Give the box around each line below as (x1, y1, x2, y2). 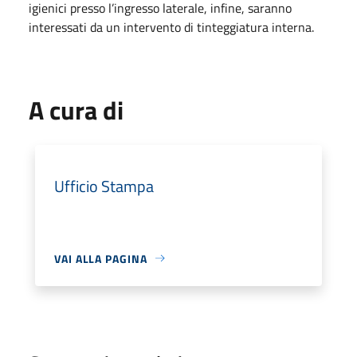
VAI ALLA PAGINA (54, 249, 147, 267)
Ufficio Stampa (54, 173, 154, 198)
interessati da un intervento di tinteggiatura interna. (29, 17, 314, 37)
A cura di (29, 90, 124, 129)
